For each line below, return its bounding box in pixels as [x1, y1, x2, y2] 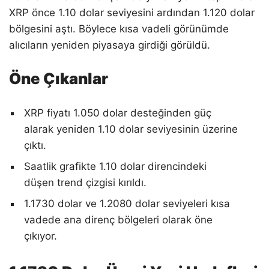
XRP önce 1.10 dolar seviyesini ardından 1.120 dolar [9, 6, 255, 19]
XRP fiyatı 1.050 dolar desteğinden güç [24, 106, 211, 119]
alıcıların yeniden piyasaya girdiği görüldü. [9, 38, 210, 51]
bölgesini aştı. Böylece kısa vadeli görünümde [9, 22, 229, 35]
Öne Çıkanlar [9, 68, 108, 88]
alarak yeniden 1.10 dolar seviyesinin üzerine [24, 122, 238, 135]
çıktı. [24, 139, 46, 151]
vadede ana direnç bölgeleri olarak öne [24, 213, 213, 226]
